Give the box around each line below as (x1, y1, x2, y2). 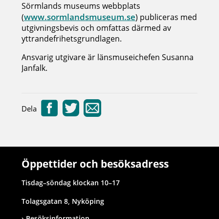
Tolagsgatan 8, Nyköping (22, 197, 104, 206)
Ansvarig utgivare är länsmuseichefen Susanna (22, 52, 194, 63)
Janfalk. (22, 63, 47, 73)
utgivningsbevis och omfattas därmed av (22, 22, 171, 33)
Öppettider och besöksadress (22, 157, 169, 171)
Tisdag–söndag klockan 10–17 (22, 178, 120, 187)
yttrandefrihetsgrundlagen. (22, 33, 122, 44)
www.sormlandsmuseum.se (24, 11, 135, 22)
